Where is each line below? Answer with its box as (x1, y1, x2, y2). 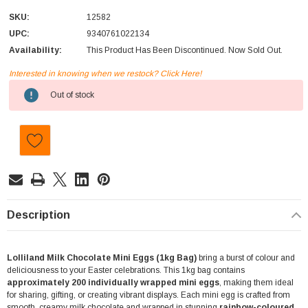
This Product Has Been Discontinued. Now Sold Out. (87, 45, 283, 56)
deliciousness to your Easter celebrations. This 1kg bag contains (7, 265, 245, 276)
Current (9, 81, 41, 91)
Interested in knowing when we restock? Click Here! (9, 69, 201, 79)
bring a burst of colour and (197, 253, 295, 263)
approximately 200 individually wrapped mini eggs (7, 278, 219, 288)
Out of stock (50, 90, 94, 100)
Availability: (9, 45, 62, 56)
